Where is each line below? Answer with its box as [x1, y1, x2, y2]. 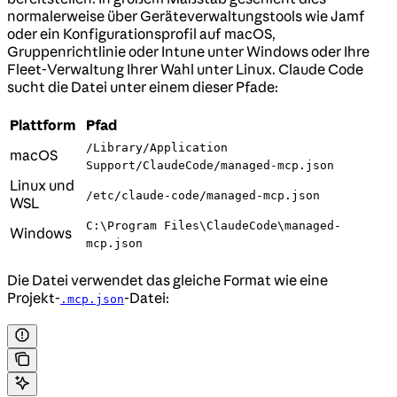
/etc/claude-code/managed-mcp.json [86, 189, 320, 203]
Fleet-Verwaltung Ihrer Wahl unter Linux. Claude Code [7, 60, 363, 79]
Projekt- [7, 289, 60, 307]
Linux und [10, 176, 74, 195]
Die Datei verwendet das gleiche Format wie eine [7, 271, 328, 290]
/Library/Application [86, 141, 228, 155]
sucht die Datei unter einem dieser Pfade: [7, 78, 278, 97]
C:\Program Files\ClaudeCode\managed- [86, 219, 341, 233]
